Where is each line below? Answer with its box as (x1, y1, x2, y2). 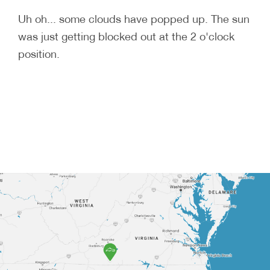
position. (18, 46, 60, 60)
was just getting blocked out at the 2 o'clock (18, 29, 234, 43)
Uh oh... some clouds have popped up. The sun (18, 11, 250, 25)
